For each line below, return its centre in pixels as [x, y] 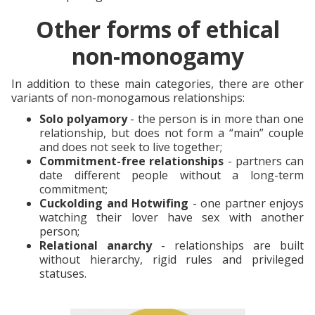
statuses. [63, 273]
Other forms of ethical [157, 29]
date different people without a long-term [172, 175]
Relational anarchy [96, 245]
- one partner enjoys [246, 203]
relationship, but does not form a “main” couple [172, 133]
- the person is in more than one [216, 118]
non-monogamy [157, 56]
